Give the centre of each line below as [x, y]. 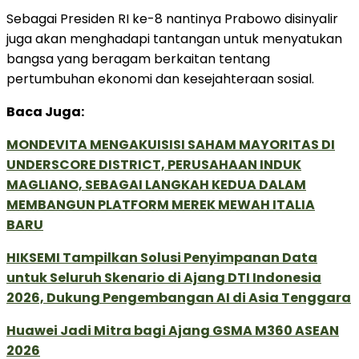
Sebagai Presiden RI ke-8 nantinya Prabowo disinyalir [172, 18]
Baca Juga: [45, 111]
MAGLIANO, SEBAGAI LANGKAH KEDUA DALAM [156, 184]
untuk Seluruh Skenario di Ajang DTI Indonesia [164, 277]
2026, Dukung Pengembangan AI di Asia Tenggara [179, 297]
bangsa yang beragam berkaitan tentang [138, 58]
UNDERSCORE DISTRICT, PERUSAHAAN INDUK [154, 164]
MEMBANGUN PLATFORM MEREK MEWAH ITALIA [161, 204]
